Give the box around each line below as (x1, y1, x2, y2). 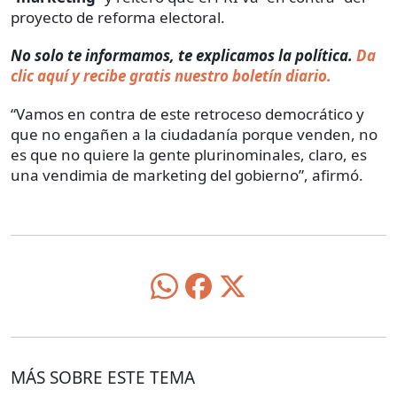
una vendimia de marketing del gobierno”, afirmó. (11, 164, 363, 185)
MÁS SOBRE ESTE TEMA (11, 366, 195, 390)
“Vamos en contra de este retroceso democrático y (11, 103, 364, 124)
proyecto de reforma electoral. (11, 6, 225, 27)
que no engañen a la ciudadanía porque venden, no (11, 123, 378, 144)
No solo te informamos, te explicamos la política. (11, 44, 356, 66)
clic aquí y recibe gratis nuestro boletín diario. (11, 65, 331, 86)
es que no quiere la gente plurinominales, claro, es (11, 144, 367, 165)
